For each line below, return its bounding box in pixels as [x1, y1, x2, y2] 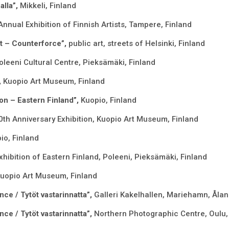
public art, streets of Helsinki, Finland [68, 39, 205, 49]
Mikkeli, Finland [19, 1, 76, 11]
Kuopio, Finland [80, 96, 136, 105]
